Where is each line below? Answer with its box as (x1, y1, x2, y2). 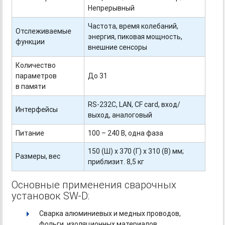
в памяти (16, 82, 46, 91)
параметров (16, 71, 57, 80)
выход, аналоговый (88, 110, 153, 120)
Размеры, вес (16, 152, 61, 161)
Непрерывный (88, 4, 135, 13)
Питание (16, 129, 45, 138)
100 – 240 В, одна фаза (88, 129, 164, 138)
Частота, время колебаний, (88, 22, 179, 31)
